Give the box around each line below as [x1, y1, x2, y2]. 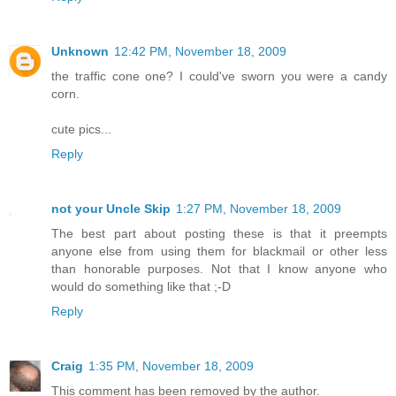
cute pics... [51, 122, 111, 137]
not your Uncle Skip [51, 202, 171, 217]
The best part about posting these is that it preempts [51, 226, 387, 241]
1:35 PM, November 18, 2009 [88, 359, 254, 374]
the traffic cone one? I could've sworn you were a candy [51, 69, 387, 84]
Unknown [51, 44, 109, 59]
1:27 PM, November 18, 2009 [176, 202, 341, 217]
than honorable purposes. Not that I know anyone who [51, 262, 387, 277]
